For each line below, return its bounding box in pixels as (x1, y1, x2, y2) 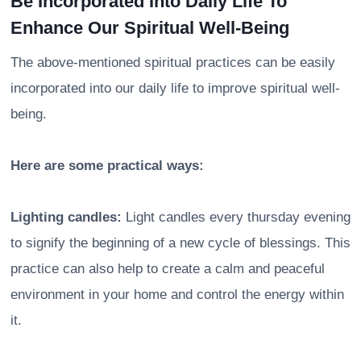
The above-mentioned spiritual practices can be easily (10, 54, 335, 70)
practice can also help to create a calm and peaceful (10, 260, 325, 276)
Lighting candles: (10, 209, 122, 225)
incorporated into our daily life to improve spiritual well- (10, 80, 340, 96)
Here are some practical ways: (10, 157, 204, 173)
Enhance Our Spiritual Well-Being (10, 17, 289, 38)
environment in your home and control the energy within (10, 286, 344, 302)
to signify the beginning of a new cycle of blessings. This (10, 234, 351, 251)
